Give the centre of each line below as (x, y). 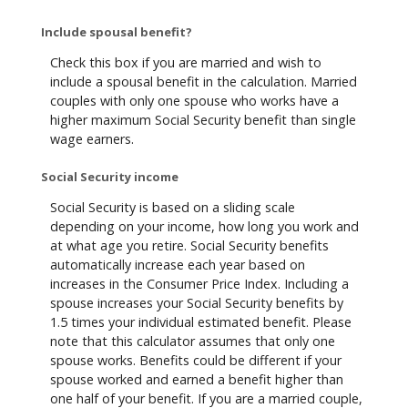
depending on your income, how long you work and (204, 226)
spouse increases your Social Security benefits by (197, 302)
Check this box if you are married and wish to (186, 62)
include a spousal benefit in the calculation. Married (204, 81)
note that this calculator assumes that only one (193, 341)
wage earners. (92, 138)
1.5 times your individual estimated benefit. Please (201, 321)
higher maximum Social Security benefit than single (203, 119)
